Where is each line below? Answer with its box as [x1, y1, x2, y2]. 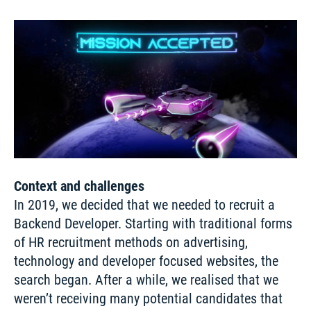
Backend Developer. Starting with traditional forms [14, 215, 292, 233]
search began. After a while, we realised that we [14, 271, 278, 289]
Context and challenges [14, 178, 144, 195]
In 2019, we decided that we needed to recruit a [14, 196, 275, 214]
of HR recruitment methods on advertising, [14, 234, 248, 251]
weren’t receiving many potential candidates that [14, 290, 283, 308]
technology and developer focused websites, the [14, 253, 278, 270]
